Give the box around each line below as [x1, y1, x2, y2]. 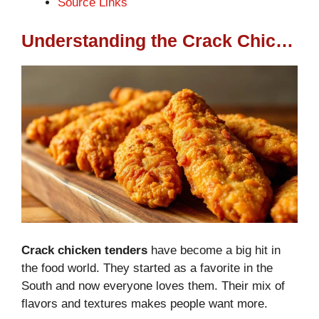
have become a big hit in [147, 244, 281, 258]
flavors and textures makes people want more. [21, 297, 268, 311]
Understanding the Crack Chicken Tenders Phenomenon [276, 30, 293, 51]
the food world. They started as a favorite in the [21, 261, 273, 276]
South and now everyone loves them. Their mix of [21, 279, 285, 293]
